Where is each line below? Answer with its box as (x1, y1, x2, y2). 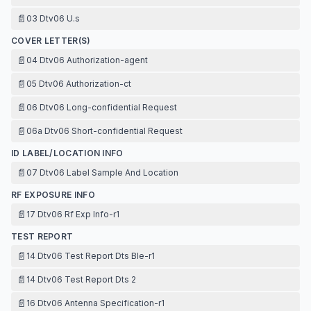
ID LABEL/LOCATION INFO (11, 148, 124, 158)
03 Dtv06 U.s (26, 13, 80, 24)
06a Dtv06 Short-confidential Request (26, 126, 183, 136)
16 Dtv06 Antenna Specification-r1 (26, 298, 165, 308)
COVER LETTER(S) (11, 35, 91, 46)
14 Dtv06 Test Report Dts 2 (26, 274, 136, 285)
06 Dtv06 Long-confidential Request (26, 102, 177, 112)
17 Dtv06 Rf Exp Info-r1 (26, 209, 119, 219)
